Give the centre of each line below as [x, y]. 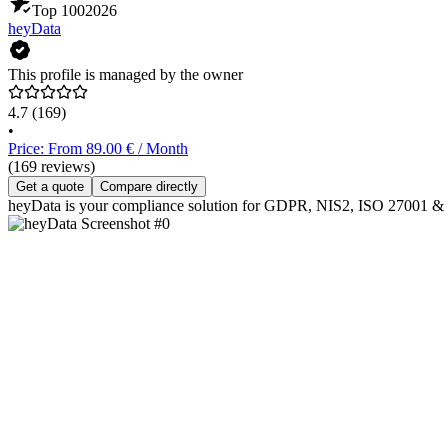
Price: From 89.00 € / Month [98, 149]
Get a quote [50, 187]
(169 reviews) [51, 167]
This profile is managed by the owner [125, 75]
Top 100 [58, 11]
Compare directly [149, 187]
